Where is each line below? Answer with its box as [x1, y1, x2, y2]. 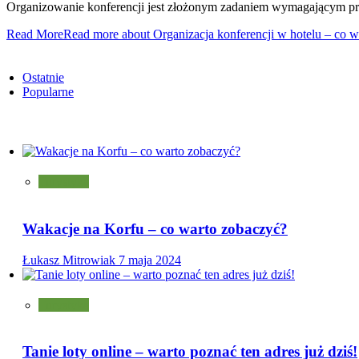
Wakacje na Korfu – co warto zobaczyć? [22, 220, 288, 238]
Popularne [22, 85, 74, 99]
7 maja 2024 [119, 252, 181, 267]
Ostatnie [22, 71, 64, 85]
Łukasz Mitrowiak [22, 252, 119, 267]
